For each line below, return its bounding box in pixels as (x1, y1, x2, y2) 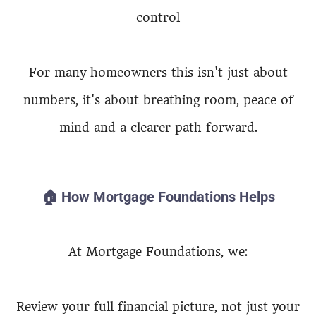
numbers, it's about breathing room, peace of (23, 93, 293, 107)
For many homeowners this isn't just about (28, 66, 288, 80)
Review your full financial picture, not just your (16, 300, 300, 314)
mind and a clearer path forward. (59, 121, 257, 135)
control (136, 11, 180, 25)
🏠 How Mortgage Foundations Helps (41, 188, 275, 205)
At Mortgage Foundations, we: (68, 245, 248, 259)
